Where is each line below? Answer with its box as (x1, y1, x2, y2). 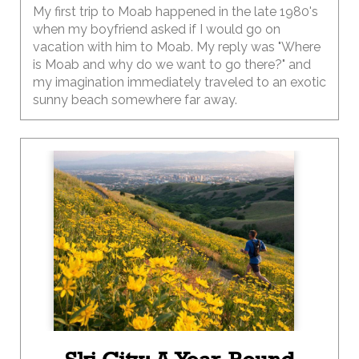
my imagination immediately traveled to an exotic (33, 75, 326, 90)
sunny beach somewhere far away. (33, 92, 237, 107)
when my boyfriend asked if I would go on (33, 22, 280, 37)
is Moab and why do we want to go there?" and (33, 57, 311, 72)
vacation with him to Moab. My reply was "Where (33, 39, 321, 54)
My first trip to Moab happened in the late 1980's (33, 4, 318, 19)
